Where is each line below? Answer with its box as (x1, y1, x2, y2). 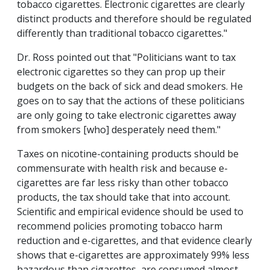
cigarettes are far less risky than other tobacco (17, 176, 228, 190)
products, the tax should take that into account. (17, 190, 230, 204)
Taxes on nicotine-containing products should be (17, 147, 239, 161)
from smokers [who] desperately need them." (17, 123, 221, 137)
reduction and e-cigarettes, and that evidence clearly (17, 234, 252, 248)
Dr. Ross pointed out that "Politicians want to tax (17, 51, 236, 64)
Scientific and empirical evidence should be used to (17, 205, 243, 219)
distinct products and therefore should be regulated (17, 12, 251, 26)
